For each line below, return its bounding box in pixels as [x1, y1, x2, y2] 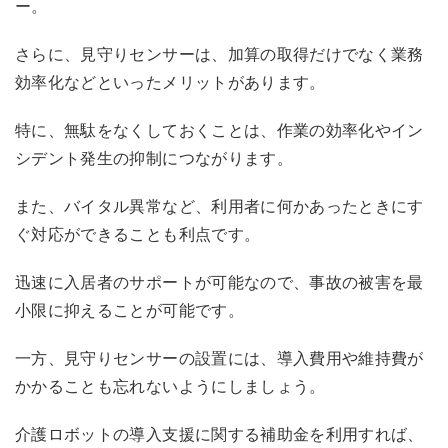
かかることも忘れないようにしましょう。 [15, 377, 326, 395]
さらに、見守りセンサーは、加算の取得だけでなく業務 [15, 45, 424, 63]
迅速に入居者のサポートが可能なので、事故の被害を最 [15, 273, 424, 291]
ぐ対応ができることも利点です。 [15, 225, 261, 243]
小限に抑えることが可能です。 [15, 301, 244, 319]
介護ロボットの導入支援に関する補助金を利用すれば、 [15, 425, 424, 443]
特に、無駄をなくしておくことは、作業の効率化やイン [15, 121, 424, 139]
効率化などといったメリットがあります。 [15, 73, 326, 91]
